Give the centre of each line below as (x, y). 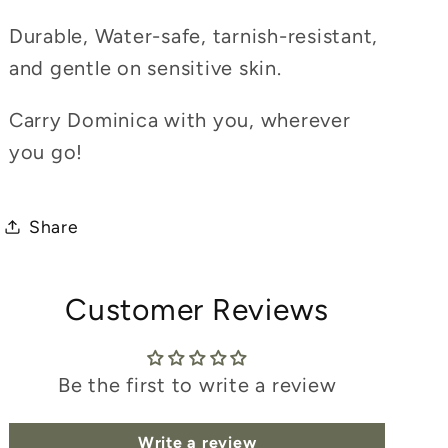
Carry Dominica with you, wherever (179, 119)
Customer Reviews (197, 309)
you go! (46, 151)
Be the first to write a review (197, 384)
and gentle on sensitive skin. (148, 67)
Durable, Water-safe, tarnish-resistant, (193, 35)
